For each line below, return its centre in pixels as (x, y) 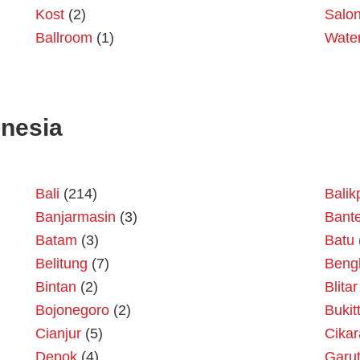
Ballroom (64, 38)
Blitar (341, 287)
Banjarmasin (76, 217)
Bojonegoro (72, 311)
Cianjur (58, 334)
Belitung (61, 264)
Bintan (56, 287)
